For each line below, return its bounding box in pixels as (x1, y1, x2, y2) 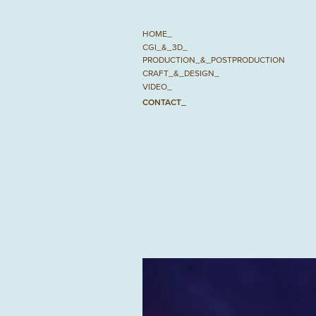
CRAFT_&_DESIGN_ (142, 67, 219, 80)
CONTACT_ (142, 95, 186, 108)
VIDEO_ (142, 80, 172, 92)
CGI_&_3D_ (142, 40, 188, 53)
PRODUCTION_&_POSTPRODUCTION (142, 54, 285, 66)
